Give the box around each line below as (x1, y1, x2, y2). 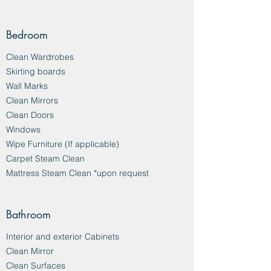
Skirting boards (6, 66, 65, 77)
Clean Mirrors (6, 95, 60, 106)
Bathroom (6, 207, 51, 221)
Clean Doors (6, 109, 56, 120)
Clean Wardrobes (6, 51, 76, 62)
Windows (6, 124, 41, 135)
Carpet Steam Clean (6, 153, 85, 164)
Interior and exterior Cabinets (6, 231, 119, 242)
